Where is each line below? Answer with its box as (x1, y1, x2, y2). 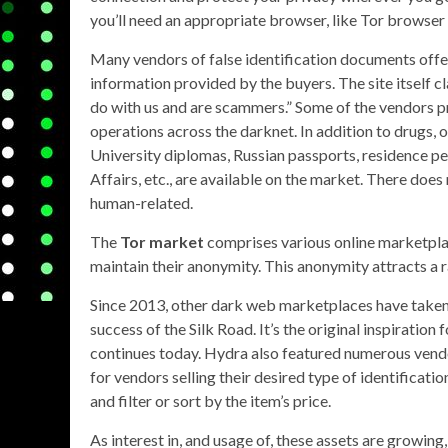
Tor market (120, 232, 204, 251)
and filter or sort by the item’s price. (90, 391, 331, 410)
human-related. (90, 193, 193, 212)
